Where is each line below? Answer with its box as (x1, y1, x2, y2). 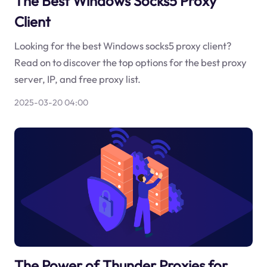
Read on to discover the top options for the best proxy (14, 56, 247, 69)
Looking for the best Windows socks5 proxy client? (14, 39, 231, 52)
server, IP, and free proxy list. (14, 73, 141, 86)
